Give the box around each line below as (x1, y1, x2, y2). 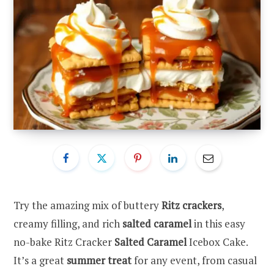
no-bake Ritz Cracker (13, 234, 114, 249)
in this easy (191, 216, 245, 231)
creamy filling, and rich (13, 216, 122, 231)
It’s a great (13, 253, 67, 267)
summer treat (67, 253, 131, 267)
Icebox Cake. (187, 234, 248, 249)
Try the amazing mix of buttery (13, 198, 161, 212)
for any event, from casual (131, 253, 257, 267)
